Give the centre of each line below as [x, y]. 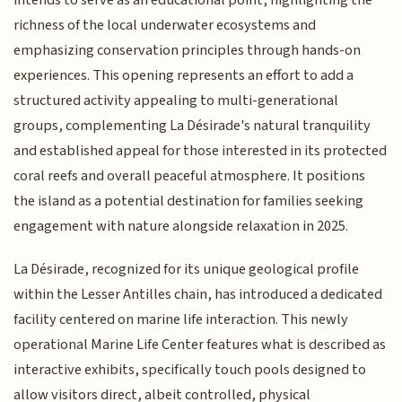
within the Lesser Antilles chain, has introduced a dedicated [198, 295]
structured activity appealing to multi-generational [176, 100]
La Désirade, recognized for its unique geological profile [187, 270]
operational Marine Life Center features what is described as [200, 345]
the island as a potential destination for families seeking [189, 201]
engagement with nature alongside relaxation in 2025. [181, 226]
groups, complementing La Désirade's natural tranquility [192, 125]
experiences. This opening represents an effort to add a [184, 75]
